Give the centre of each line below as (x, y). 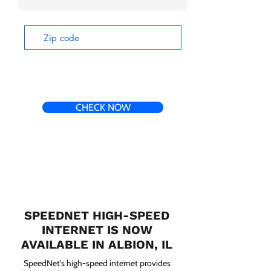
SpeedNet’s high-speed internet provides (97, 263)
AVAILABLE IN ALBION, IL (97, 244)
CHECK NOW (103, 107)
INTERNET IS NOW (97, 230)
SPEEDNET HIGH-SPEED (97, 215)
